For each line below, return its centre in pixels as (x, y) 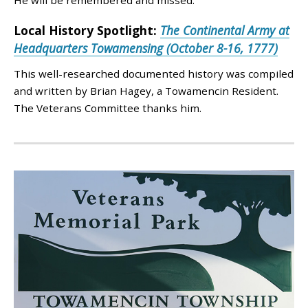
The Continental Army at (225, 30)
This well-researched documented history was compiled (154, 73)
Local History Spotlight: (87, 30)
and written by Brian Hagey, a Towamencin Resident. (146, 90)
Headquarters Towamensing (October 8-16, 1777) (146, 48)
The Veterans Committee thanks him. (108, 108)
